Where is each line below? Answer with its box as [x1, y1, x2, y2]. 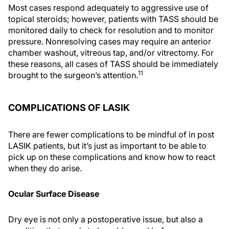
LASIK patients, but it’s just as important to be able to [8, 141, 207, 151]
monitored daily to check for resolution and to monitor [8, 25, 214, 35]
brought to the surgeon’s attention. [8, 70, 138, 80]
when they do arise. [8, 163, 82, 173]
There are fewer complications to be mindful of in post [8, 129, 214, 140]
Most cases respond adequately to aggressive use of [8, 3, 209, 13]
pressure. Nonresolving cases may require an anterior [8, 36, 211, 47]
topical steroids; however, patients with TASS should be [8, 14, 218, 24]
